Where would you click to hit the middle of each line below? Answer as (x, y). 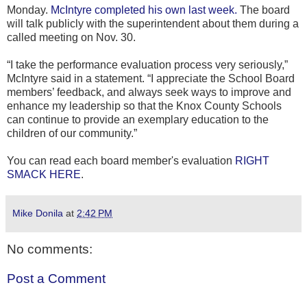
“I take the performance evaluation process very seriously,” (147, 64)
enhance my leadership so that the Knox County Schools (144, 106)
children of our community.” (72, 133)
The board (263, 10)
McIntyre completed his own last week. (144, 10)
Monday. (29, 10)
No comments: (50, 249)
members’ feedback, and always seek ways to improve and (149, 92)
